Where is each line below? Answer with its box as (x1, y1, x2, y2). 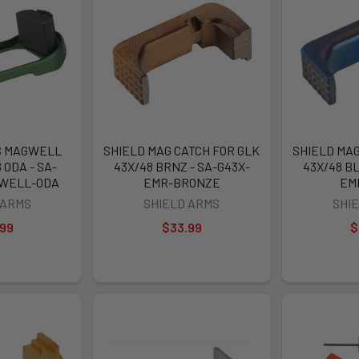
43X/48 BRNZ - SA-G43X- (113, 159, 250, 175)
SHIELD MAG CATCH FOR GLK (103, 143, 260, 159)
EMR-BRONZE (143, 175, 220, 191)
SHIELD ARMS (143, 196, 220, 212)
